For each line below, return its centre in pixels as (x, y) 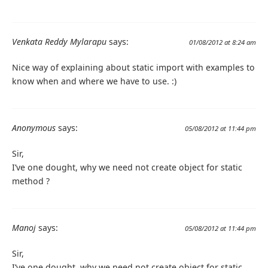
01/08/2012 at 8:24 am (223, 42)
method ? (31, 181)
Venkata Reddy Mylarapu (59, 41)
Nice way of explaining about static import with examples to (133, 67)
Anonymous (34, 128)
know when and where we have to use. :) (94, 81)
